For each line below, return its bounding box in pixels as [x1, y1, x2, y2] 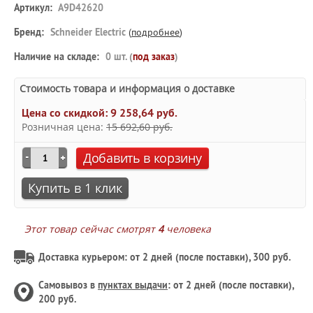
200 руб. [38, 293, 76, 305]
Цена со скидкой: [22, 105, 110, 120]
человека [163, 222, 211, 235]
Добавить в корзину [83, 150, 202, 166]
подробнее [131, 26, 180, 38]
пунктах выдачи [98, 279, 168, 291]
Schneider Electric [48, 26, 129, 38]
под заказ [133, 50, 175, 63]
